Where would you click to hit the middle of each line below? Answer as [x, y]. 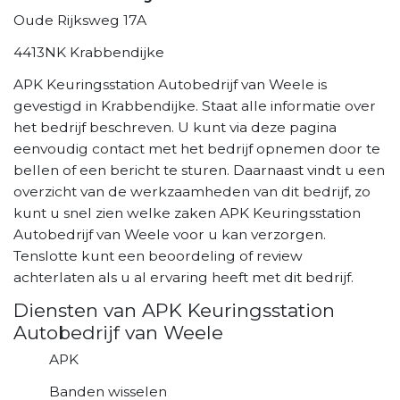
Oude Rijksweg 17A [80, 20]
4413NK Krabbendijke [89, 52]
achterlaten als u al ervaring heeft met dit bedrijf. [183, 277]
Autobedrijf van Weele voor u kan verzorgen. [170, 234]
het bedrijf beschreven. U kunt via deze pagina [175, 127]
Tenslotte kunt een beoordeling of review [158, 255]
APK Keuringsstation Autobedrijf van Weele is [170, 84]
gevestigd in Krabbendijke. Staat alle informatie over [195, 105]
